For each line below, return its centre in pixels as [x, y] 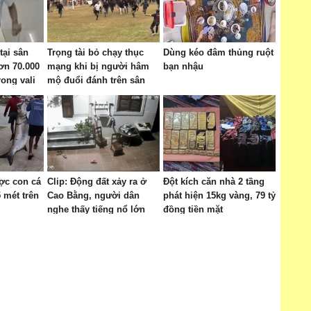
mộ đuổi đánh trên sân [96, 80]
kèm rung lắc [75, 223]
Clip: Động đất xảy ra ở [97, 182]
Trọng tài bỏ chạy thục [95, 52]
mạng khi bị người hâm [98, 66]
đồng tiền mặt [193, 209]
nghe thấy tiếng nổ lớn [96, 209]
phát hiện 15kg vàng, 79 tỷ [219, 195]
